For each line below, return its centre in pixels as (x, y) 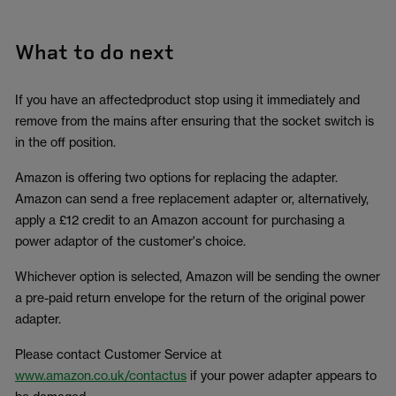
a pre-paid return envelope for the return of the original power (190, 297)
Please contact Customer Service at (118, 354)
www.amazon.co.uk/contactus (101, 375)
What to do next (95, 52)
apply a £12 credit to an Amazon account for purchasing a (180, 220)
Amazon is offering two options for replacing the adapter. (176, 177)
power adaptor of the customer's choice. (130, 241)
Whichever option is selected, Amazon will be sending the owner (198, 276)
